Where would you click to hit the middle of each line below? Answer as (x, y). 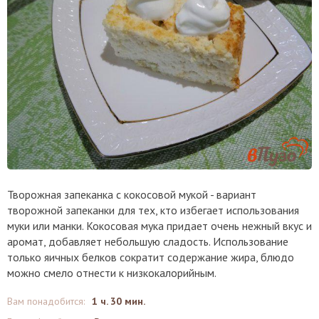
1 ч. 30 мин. (119, 302)
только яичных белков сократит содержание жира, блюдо (151, 257)
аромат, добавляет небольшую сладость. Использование (148, 242)
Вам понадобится (45, 302)
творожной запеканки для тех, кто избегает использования (153, 210)
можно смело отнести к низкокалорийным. (112, 273)
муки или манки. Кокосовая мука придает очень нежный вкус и (159, 226)
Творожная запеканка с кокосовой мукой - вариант (132, 195)
